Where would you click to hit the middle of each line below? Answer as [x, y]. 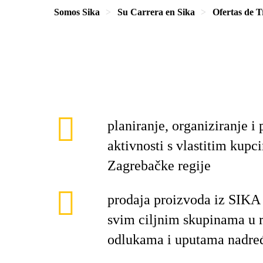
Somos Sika [77, 12]
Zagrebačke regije [159, 166]
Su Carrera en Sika [156, 12]
